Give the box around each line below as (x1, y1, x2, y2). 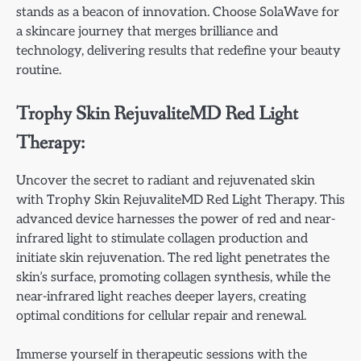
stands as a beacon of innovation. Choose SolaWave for (16, 4, 339, 21)
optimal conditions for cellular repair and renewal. (16, 307, 306, 324)
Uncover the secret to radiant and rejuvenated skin (16, 172, 315, 189)
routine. (16, 62, 61, 79)
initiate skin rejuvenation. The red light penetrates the (16, 249, 330, 266)
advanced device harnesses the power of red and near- (16, 210, 335, 227)
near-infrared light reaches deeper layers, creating (16, 288, 306, 305)
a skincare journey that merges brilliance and (16, 23, 278, 40)
